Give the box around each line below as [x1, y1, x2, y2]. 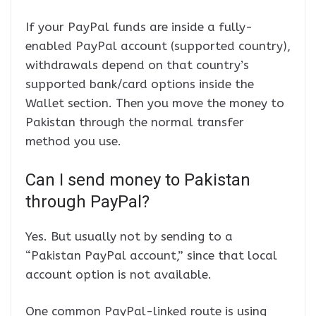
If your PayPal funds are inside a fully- [25, 20, 253, 35]
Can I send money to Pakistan [25, 169, 250, 190]
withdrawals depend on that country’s [25, 58, 249, 73]
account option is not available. [25, 267, 212, 281]
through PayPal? [25, 191, 150, 212]
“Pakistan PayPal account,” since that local [25, 248, 277, 262]
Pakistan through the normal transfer [25, 115, 244, 130]
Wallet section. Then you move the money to [25, 96, 284, 111]
